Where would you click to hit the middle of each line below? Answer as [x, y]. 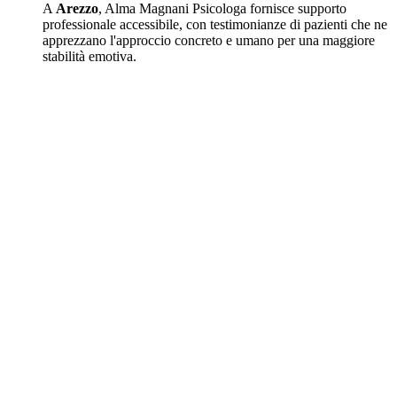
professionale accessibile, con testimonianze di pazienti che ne [215, 25]
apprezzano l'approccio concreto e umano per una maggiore [209, 41]
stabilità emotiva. [90, 57]
